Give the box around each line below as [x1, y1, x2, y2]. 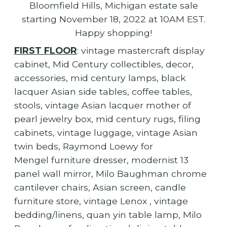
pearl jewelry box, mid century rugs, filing [14, 113, 201, 125]
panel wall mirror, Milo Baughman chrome [14, 168, 207, 179]
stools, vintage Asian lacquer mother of [14, 100, 191, 111]
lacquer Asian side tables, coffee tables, [14, 86, 192, 97]
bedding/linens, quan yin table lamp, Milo [14, 209, 202, 220]
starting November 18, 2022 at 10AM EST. [22, 14, 205, 25]
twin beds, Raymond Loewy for [14, 141, 153, 152]
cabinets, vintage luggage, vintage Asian [14, 127, 198, 138]
